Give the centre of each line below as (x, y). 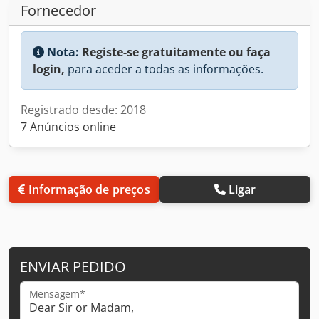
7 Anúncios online (68, 126)
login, (49, 69)
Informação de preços (89, 189)
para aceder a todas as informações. (164, 69)
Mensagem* (57, 294)
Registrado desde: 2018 (83, 109)
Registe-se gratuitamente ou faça (176, 52)
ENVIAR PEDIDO (73, 266)
